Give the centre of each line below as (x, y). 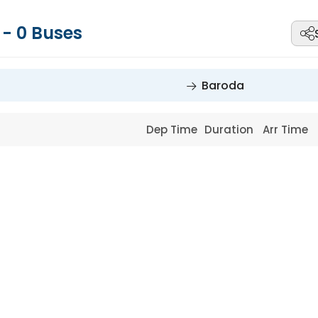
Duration (230, 130)
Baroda (223, 86)
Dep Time (174, 130)
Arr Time (287, 130)
